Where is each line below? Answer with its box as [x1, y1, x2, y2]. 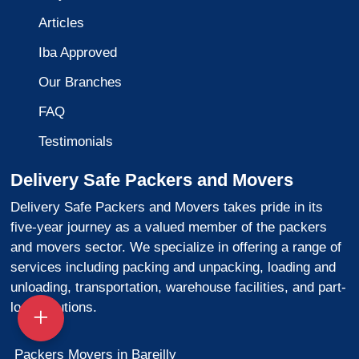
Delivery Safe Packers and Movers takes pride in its [10, 200, 323, 216]
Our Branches [38, 75, 122, 91]
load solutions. [10, 300, 97, 316]
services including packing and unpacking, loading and [10, 260, 336, 276]
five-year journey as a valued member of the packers [10, 220, 327, 236]
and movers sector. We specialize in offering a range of [10, 240, 341, 256]
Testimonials [38, 134, 113, 150]
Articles [38, 15, 84, 31]
